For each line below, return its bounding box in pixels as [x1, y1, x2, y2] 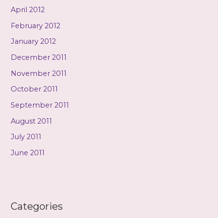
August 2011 [11, 116, 53, 126]
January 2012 [11, 37, 56, 46]
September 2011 [11, 100, 70, 109]
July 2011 [11, 132, 42, 142]
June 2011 [11, 148, 45, 157]
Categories [11, 200, 63, 213]
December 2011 [11, 53, 67, 62]
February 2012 [11, 21, 61, 30]
